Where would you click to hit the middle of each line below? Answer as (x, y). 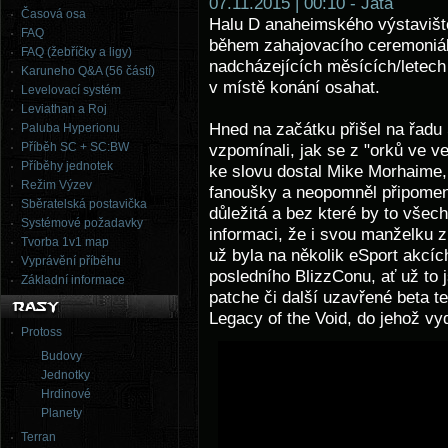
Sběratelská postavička (84, 204)
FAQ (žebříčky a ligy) (76, 52)
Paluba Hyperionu (70, 128)
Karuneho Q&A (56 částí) (88, 71)
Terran (38, 437)
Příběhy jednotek (67, 166)
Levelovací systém (71, 90)
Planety (61, 413)
